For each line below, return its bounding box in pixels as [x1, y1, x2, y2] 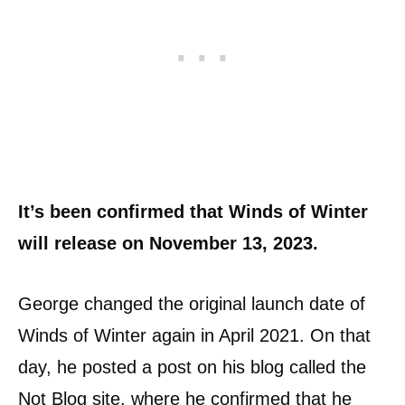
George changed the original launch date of [18, 294, 365, 315]
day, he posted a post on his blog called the [18, 357, 366, 378]
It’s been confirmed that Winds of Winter [18, 202, 368, 222]
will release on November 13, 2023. [18, 233, 318, 254]
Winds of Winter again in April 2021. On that [18, 325, 371, 346]
